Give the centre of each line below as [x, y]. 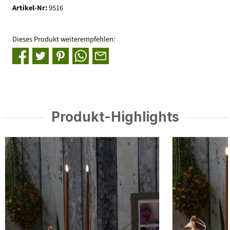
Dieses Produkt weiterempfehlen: [64, 40]
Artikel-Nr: [31, 8]
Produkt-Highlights [115, 117]
